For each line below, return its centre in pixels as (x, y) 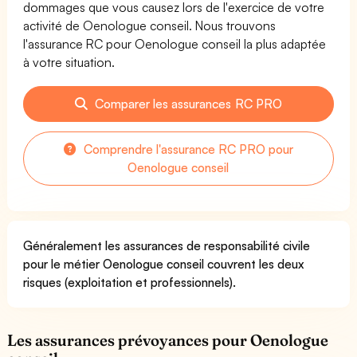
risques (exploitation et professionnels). (130, 282)
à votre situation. (69, 62)
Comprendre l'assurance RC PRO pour (187, 149)
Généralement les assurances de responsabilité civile (167, 245)
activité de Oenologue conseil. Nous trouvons (150, 25)
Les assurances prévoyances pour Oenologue (168, 340)
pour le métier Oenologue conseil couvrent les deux (164, 263)
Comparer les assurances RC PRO (187, 103)
